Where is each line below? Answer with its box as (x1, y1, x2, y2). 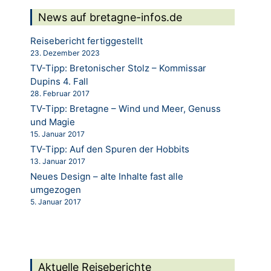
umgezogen (30, 184, 81, 196)
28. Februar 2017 (30, 89, 90, 99)
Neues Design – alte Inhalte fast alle (30, 171, 183, 183)
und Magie (30, 116, 75, 128)
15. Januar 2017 (30, 129, 85, 139)
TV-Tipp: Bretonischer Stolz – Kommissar (30, 62, 206, 74)
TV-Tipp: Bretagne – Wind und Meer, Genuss (30, 103, 221, 115)
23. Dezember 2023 (30, 48, 100, 58)
